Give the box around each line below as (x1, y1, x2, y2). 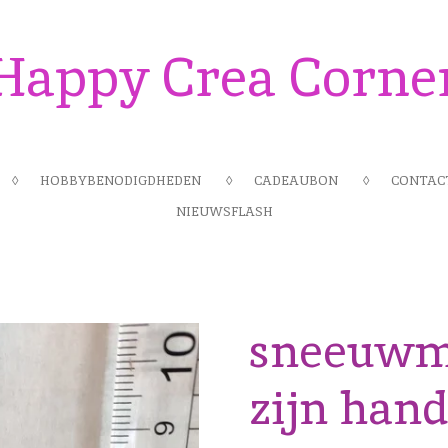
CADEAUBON (254, 171, 338, 189)
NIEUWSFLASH (175, 202, 273, 220)
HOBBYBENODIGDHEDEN (40, 171, 201, 189)
